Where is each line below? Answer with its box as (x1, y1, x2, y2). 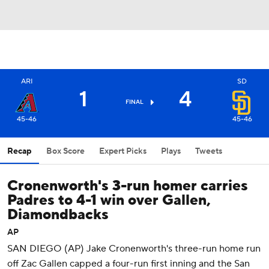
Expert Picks (99, 146, 147, 157)
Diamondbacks (7, 205, 109, 224)
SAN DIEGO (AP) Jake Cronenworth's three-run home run (7, 243, 261, 255)
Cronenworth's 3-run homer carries (7, 177, 248, 195)
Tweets (195, 146, 222, 157)
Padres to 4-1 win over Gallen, (7, 191, 211, 210)
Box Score (46, 146, 85, 157)
